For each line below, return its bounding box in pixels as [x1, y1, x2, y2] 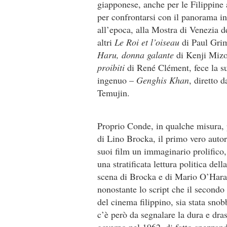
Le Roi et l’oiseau [115, 36, 182, 48]
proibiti [97, 61, 127, 73]
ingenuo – [97, 74, 136, 86]
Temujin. [97, 87, 130, 99]
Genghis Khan [136, 74, 189, 86]
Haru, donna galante [97, 49, 174, 61]
